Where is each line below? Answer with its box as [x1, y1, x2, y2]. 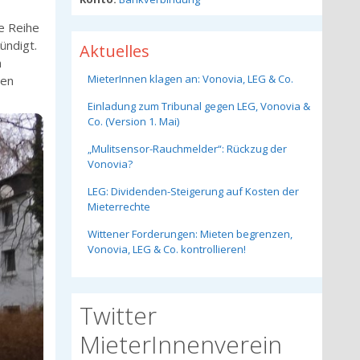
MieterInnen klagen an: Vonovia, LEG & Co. [87, 72, 293, 86]
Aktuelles [79, 40, 149, 62]
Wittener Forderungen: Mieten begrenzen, [87, 227, 292, 241]
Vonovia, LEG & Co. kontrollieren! [87, 242, 246, 256]
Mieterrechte [87, 199, 150, 214]
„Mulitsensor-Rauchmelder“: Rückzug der [87, 141, 287, 156]
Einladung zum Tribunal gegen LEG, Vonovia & [87, 99, 310, 113]
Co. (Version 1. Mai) [87, 114, 179, 129]
